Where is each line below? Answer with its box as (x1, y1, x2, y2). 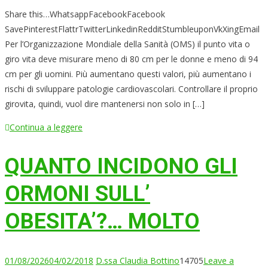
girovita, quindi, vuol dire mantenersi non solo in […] (5, 98, 205, 109)
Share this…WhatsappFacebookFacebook (5, 8, 165, 20)
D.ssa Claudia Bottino (96, 254, 179, 266)
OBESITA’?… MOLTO (5, 208, 200, 234)
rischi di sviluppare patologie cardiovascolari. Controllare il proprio (5, 83, 258, 95)
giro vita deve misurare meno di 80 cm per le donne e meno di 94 (5, 53, 258, 65)
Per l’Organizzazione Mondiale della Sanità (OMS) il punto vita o (5, 38, 250, 50)
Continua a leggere (10, 121, 83, 133)
